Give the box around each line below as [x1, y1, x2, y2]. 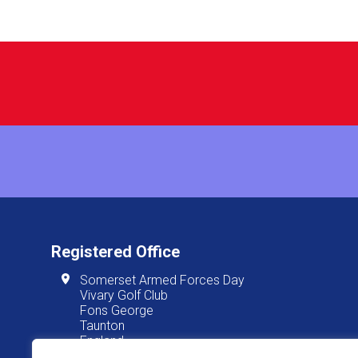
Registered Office [51, 242, 181, 262]
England [80, 333, 125, 349]
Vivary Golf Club [80, 288, 169, 304]
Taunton [80, 318, 125, 334]
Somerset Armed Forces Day [80, 272, 245, 288]
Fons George [80, 303, 154, 319]
